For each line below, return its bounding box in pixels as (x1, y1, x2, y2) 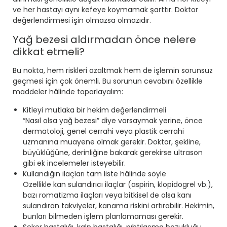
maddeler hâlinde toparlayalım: (13, 87, 123, 97)
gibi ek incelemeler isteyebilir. (23, 158, 126, 169)
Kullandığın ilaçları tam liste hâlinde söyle (23, 169, 166, 179)
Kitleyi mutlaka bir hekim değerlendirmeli (23, 105, 166, 116)
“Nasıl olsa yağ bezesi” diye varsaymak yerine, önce (23, 116, 203, 126)
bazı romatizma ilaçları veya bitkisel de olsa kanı (23, 190, 192, 201)
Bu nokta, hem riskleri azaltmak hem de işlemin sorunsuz (13, 65, 213, 76)
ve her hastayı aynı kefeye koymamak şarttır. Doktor (13, 5, 198, 15)
